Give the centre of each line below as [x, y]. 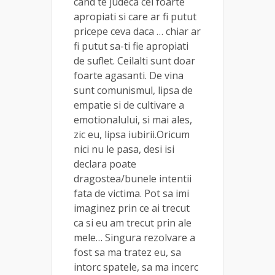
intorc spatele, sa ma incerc [136, 267]
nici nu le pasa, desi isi [124, 149]
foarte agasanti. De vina [129, 75]
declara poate [105, 164]
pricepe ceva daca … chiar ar [137, 31]
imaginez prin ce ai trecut [132, 208]
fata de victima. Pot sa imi [131, 193]
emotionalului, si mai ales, [133, 119]
